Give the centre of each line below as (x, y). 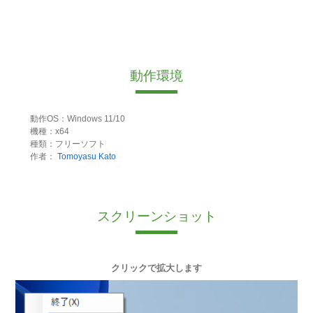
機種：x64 (49, 132)
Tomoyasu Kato (86, 157)
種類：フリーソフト (67, 144)
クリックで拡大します (156, 268)
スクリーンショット (156, 217)
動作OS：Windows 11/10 (77, 119)
